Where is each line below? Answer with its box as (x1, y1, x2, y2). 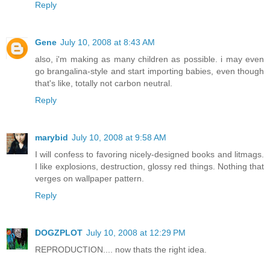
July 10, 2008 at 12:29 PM (86, 227, 186, 237)
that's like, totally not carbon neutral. (35, 78, 172, 88)
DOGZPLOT (35, 227, 83, 237)
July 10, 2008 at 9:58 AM (72, 132, 166, 142)
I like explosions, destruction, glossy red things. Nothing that (35, 161, 264, 171)
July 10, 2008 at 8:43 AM (60, 37, 155, 47)
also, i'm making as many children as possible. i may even (35, 54, 264, 64)
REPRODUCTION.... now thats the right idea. (35, 244, 207, 254)
